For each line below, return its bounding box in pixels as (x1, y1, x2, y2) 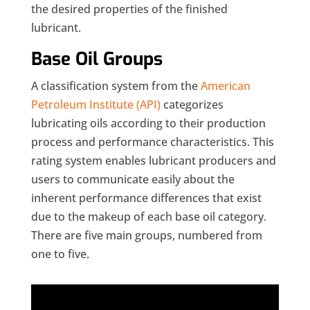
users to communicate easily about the (30, 172, 235, 188)
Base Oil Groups (30, 47, 163, 72)
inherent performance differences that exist (30, 190, 262, 206)
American (200, 78, 250, 94)
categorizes (160, 97, 224, 113)
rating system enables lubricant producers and (30, 153, 276, 169)
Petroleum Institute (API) (30, 97, 161, 113)
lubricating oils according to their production (30, 116, 266, 131)
